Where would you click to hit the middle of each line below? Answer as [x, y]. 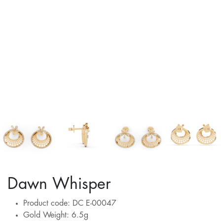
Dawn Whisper [59, 184]
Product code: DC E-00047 [70, 203]
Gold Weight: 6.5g [56, 215]
